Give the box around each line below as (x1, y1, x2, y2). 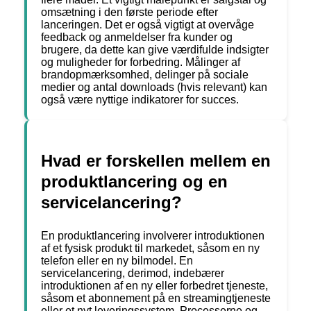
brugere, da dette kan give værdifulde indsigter (41, 44, 269, 56)
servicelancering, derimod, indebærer (41, 267, 224, 280)
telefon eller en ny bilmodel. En (41, 255, 193, 267)
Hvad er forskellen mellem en (41, 151, 271, 171)
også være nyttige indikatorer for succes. (41, 94, 239, 106)
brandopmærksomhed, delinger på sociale (41, 69, 249, 81)
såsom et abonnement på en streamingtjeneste (41, 292, 271, 305)
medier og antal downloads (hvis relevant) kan (41, 81, 267, 94)
